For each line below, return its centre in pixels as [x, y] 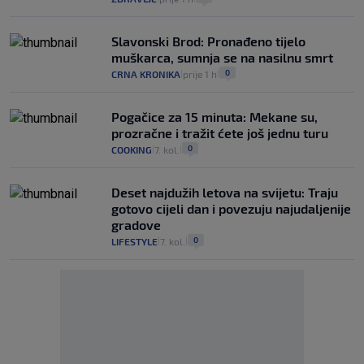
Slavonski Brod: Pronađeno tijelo [208, 41]
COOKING [132, 150]
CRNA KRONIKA [146, 74]
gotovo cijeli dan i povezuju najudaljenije [231, 209]
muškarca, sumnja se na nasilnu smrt [222, 58]
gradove [136, 225]
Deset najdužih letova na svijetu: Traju [225, 193]
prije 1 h [200, 74]
